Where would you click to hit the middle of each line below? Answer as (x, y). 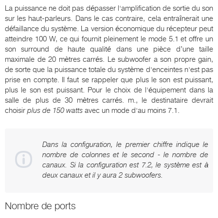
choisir (16, 110)
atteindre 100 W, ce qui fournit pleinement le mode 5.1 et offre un (109, 39)
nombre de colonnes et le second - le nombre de (125, 154)
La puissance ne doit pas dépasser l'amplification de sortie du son (109, 8)
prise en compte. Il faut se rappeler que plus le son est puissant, (109, 80)
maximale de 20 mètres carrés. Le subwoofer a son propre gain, (109, 59)
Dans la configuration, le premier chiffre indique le (125, 144)
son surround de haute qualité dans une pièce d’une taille (109, 49)
